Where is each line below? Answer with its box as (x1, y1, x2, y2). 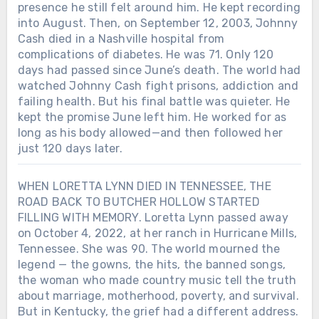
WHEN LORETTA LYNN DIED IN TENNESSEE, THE (17, 179, 271, 193)
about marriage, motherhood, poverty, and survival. (17, 288, 299, 303)
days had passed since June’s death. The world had (17, 63, 301, 77)
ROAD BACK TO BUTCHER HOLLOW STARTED (17, 194, 260, 209)
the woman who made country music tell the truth (17, 273, 297, 287)
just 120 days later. (17, 141, 122, 155)
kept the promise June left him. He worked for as (17, 110, 287, 124)
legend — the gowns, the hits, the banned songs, (17, 257, 286, 271)
